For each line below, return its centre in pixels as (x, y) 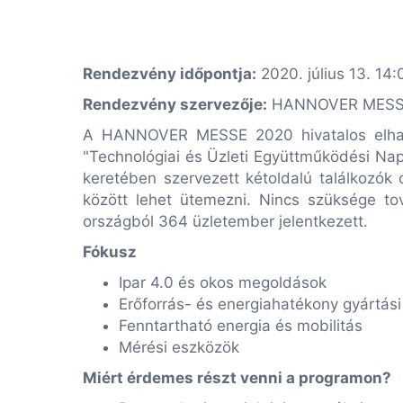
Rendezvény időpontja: (170, 74)
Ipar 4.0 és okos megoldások (223, 282)
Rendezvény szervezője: (175, 104)
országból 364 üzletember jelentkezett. (228, 221)
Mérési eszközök (179, 347)
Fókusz (110, 252)
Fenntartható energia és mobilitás (241, 326)
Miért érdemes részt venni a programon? (237, 378)
